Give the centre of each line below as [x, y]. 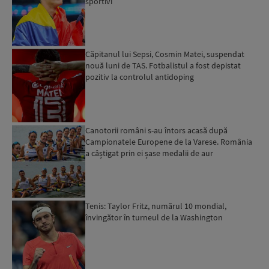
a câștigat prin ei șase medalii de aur [150, 153]
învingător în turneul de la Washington [154, 218]
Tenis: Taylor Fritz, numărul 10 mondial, [156, 206]
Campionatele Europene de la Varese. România [169, 141]
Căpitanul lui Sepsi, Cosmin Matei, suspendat [165, 54]
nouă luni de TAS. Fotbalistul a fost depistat [163, 66]
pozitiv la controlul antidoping [140, 77]
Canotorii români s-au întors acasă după [157, 130]
